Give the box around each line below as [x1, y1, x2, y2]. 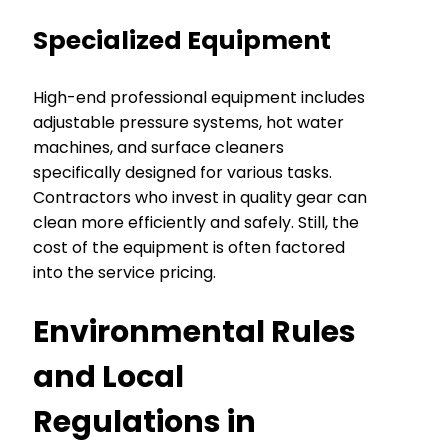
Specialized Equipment [33, 22, 331, 58]
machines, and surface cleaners [33, 135, 284, 159]
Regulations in [33, 400, 256, 443]
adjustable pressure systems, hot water [33, 110, 344, 134]
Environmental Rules [33, 310, 356, 353]
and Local [33, 355, 184, 398]
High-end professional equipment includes [33, 85, 365, 109]
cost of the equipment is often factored [33, 235, 345, 259]
